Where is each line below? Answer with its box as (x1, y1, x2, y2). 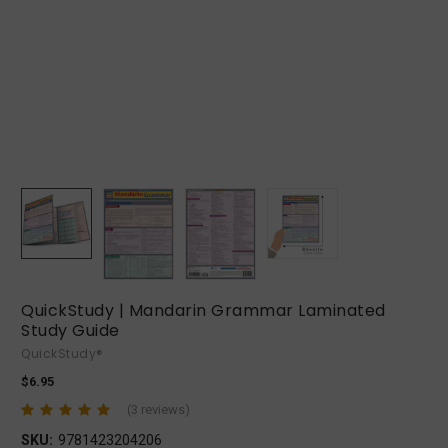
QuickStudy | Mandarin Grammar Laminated (21, 299, 386, 323)
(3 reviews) (126, 401, 190, 417)
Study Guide (21, 319, 120, 343)
